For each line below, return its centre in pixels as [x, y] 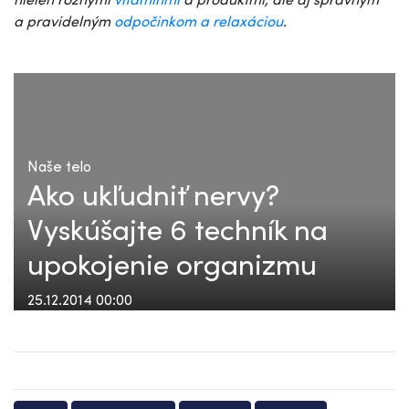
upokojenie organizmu [172, 263]
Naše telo [59, 166]
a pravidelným [64, 21]
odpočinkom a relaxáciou [199, 21]
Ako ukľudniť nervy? [153, 194]
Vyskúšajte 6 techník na [178, 229]
